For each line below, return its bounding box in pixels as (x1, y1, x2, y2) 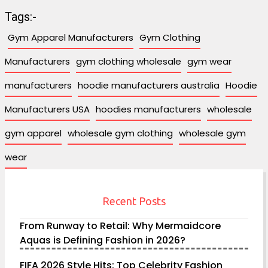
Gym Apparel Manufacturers (8, 31, 133, 44)
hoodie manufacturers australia (78, 79, 220, 92)
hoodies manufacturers (96, 103, 201, 116)
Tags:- (5, 10, 36, 25)
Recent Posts (102, 195, 166, 208)
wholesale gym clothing (68, 127, 173, 140)
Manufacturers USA (5, 103, 90, 116)
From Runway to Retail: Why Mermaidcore (20, 219, 221, 233)
